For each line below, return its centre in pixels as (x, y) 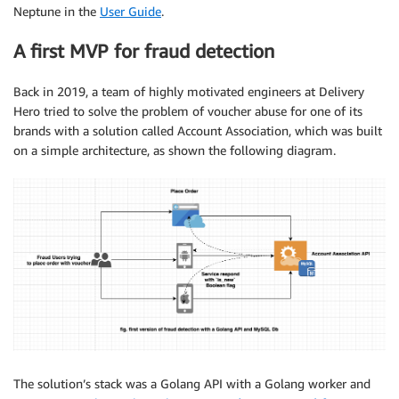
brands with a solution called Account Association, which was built (198, 130)
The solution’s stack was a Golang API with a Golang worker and (192, 384)
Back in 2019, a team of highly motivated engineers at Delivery (189, 91)
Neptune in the (57, 11)
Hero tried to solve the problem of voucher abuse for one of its (188, 110)
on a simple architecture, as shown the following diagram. (175, 150)
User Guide (130, 11)
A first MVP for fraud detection (144, 52)
